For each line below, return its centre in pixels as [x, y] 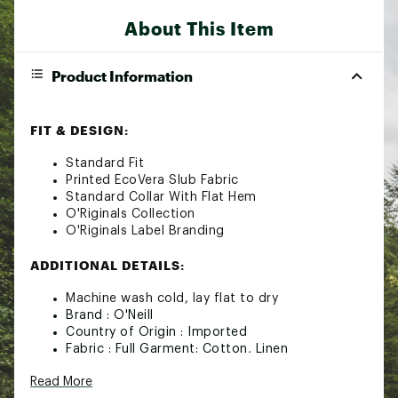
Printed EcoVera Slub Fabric [152, 180]
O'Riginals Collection [131, 214]
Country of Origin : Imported [156, 332]
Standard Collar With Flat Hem [161, 197]
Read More [61, 382]
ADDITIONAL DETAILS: [107, 265]
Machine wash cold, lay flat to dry [172, 298]
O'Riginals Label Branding [145, 231]
